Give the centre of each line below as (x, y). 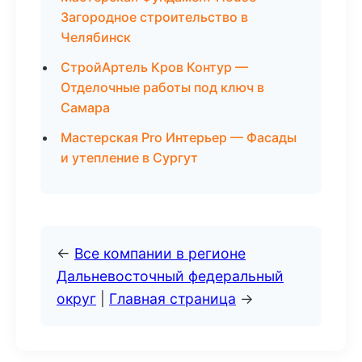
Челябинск (96, 37)
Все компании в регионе (160, 253)
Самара (85, 107)
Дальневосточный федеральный (170, 276)
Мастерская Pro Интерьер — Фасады (179, 137)
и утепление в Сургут (129, 158)
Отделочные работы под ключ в (162, 87)
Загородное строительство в (154, 17)
